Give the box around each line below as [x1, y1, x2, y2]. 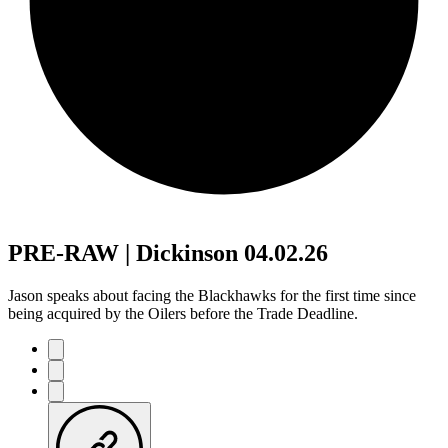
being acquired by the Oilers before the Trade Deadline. [8, 304, 358, 322]
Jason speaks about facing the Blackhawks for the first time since [8, 286, 416, 304]
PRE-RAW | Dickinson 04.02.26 [8, 239, 328, 266]
